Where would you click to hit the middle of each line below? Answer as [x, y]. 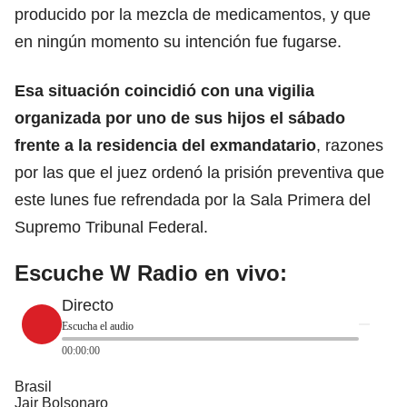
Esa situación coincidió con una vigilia [164, 90]
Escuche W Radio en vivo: [151, 273]
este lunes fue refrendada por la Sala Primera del [193, 199]
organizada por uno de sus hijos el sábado [180, 118]
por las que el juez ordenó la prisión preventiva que [199, 172]
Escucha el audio [98, 326]
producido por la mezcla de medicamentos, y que [193, 14]
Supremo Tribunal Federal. [111, 227]
